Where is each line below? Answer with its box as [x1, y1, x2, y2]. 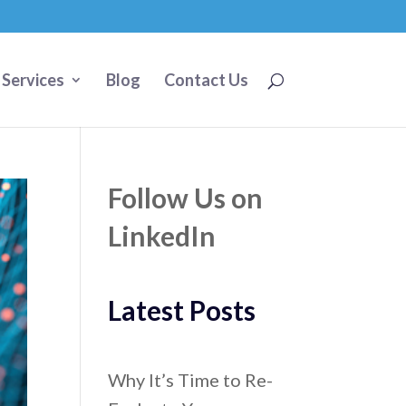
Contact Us [163, 70, 248, 90]
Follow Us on [108, 181, 264, 214]
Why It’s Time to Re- [108, 369, 274, 391]
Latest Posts [108, 294, 256, 326]
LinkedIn [108, 219, 217, 252]
